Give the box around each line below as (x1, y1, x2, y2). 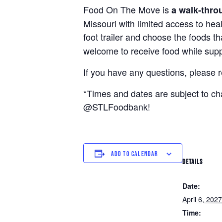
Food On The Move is (83, 3, 171, 16)
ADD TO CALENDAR (111, 150, 159, 159)
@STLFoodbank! (83, 100, 150, 113)
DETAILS (182, 158, 203, 166)
